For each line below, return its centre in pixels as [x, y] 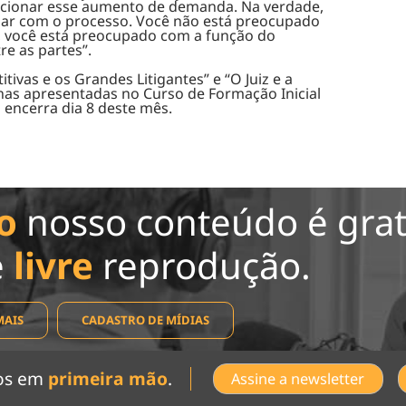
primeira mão [108, 378]
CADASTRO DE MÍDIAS [145, 319]
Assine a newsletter [298, 378]
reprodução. [202, 265]
